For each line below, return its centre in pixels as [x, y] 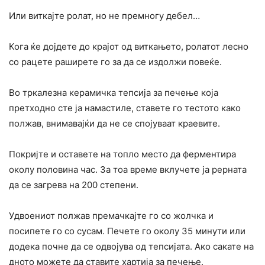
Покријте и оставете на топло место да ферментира [122, 154]
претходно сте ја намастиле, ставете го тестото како [125, 108]
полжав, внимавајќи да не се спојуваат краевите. [114, 124]
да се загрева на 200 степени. [74, 185]
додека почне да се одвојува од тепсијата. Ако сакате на [131, 247]
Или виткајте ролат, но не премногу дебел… [104, 16]
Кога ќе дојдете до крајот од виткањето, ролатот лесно [129, 47]
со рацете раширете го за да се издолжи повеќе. [115, 62]
